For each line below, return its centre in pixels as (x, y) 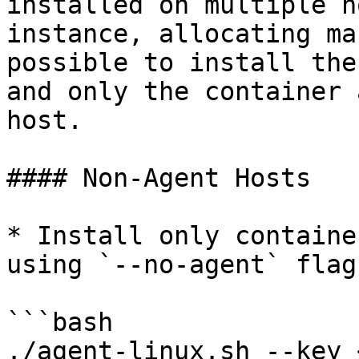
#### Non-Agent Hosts (159, 178)
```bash (60, 322)
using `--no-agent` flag (182, 264)
